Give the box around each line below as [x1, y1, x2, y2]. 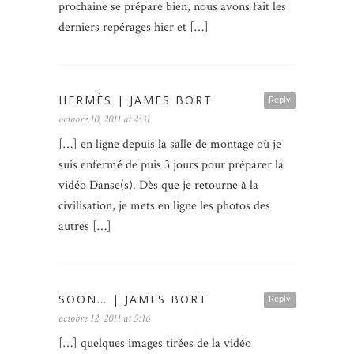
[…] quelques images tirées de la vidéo [58, 335, 251, 352]
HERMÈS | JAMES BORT [58, 92, 213, 108]
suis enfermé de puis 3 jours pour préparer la [58, 156, 284, 174]
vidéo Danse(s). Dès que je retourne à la [58, 177, 258, 194]
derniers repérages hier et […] [58, 19, 209, 36]
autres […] [58, 218, 111, 235]
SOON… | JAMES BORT [58, 292, 208, 307]
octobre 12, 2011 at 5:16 [58, 311, 150, 326]
